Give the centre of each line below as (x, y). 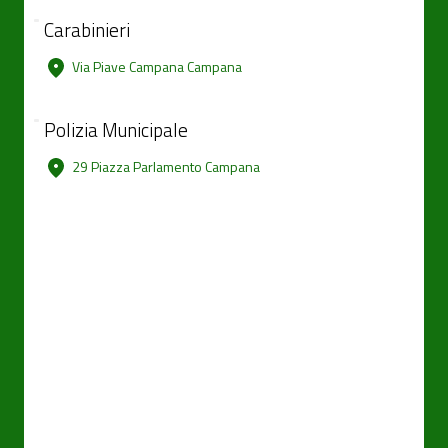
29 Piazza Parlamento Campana (166, 166)
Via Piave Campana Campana (157, 66)
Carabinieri (87, 29)
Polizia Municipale (116, 129)
